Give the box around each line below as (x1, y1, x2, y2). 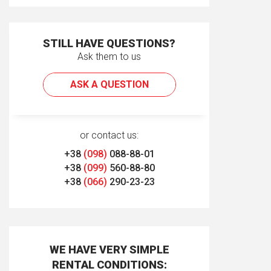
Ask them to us (77, 51, 142, 62)
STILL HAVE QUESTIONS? (43, 37, 176, 50)
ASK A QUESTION (70, 79, 149, 90)
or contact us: (80, 129, 139, 141)
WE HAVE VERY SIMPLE (49, 243, 169, 256)
